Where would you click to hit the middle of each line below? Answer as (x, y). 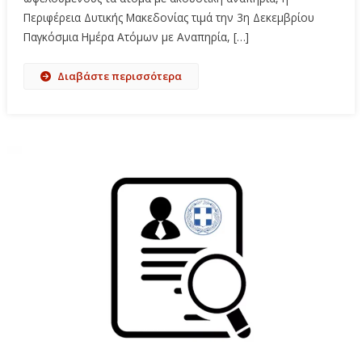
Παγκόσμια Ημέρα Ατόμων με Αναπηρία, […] (136, 36)
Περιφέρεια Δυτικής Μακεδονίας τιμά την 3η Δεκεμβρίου (168, 17)
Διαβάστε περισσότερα (119, 76)
